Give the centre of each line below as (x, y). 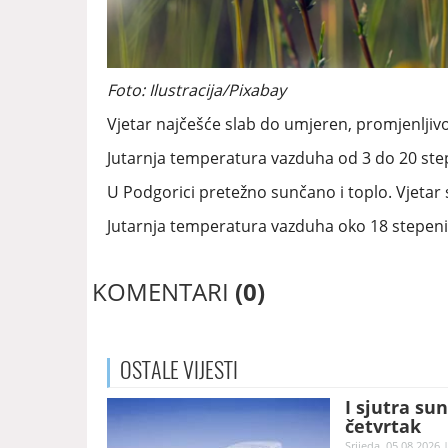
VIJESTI (208, 370)
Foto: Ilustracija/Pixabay (196, 90)
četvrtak (382, 426)
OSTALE (149, 370)
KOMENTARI (163, 292)
